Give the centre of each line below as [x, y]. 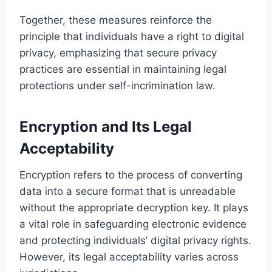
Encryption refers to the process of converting [131, 175]
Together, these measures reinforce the [116, 20]
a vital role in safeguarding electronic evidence [133, 224]
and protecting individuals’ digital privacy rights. [135, 240]
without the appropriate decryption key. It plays [134, 207]
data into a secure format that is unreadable [127, 191]
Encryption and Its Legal [106, 126]
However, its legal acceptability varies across [129, 257]
